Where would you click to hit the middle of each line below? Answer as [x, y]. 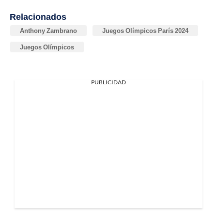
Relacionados [38, 17]
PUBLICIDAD [108, 82]
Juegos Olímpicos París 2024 [145, 31]
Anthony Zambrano [48, 31]
